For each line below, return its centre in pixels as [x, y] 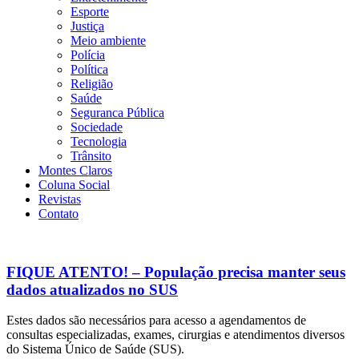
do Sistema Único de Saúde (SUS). [95, 349]
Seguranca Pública [117, 113]
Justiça [87, 26]
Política [89, 69]
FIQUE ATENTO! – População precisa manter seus [176, 272]
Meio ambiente [108, 40]
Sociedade [97, 127]
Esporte [90, 12]
